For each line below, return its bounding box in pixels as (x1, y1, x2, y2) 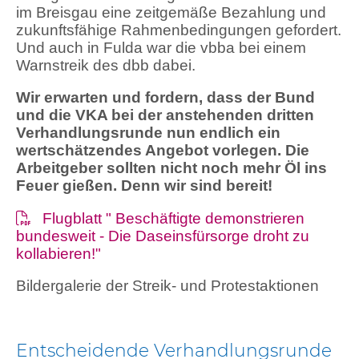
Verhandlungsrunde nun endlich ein (16, 124, 280, 142)
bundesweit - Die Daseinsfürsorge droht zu (16, 227, 309, 244)
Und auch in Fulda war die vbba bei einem (16, 38, 306, 56)
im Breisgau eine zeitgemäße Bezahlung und (16, 3, 326, 21)
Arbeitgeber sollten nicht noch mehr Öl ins (16, 159, 327, 177)
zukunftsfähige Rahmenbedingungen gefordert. (16, 21, 341, 38)
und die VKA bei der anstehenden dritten (16, 107, 314, 124)
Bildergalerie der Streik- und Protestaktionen (16, 277, 319, 295)
